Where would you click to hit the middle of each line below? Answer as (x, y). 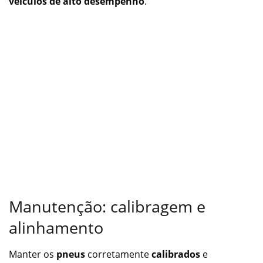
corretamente (118, 254)
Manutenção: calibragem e (107, 206)
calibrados (176, 254)
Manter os (33, 254)
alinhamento (56, 227)
